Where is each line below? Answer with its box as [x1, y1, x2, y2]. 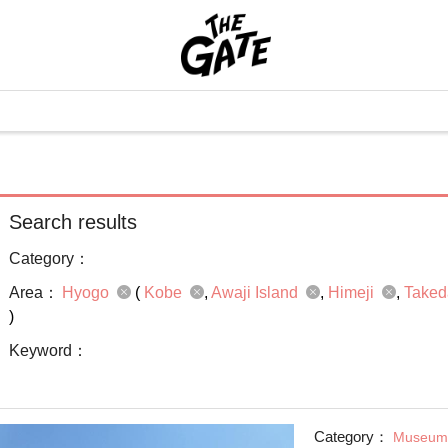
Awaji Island [211, 284, 302, 301]
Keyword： [9, 342, 88, 359]
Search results [9, 211, 137, 233]
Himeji [328, 284, 378, 301]
